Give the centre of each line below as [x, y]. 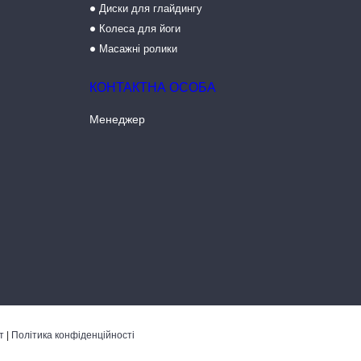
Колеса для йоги [139, 29]
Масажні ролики [138, 49]
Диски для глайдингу [150, 8]
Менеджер [117, 119]
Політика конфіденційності [73, 335]
